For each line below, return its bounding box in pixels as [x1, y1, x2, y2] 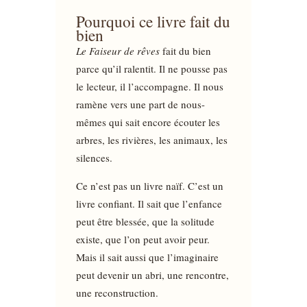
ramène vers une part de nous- [75, 97, 205, 111]
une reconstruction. [75, 285, 158, 299]
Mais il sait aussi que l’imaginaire [75, 249, 219, 264]
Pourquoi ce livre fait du [75, 10, 230, 32]
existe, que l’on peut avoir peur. [75, 232, 210, 246]
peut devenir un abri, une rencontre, [75, 267, 229, 282]
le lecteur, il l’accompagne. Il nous [75, 79, 223, 93]
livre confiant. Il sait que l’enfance [75, 196, 222, 210]
